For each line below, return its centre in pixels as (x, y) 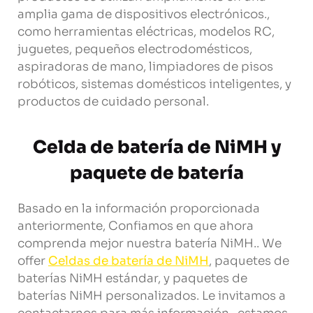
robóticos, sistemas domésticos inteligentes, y (154, 84)
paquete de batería (156, 173)
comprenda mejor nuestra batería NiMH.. (140, 244)
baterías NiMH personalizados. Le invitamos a (152, 296)
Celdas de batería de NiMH (129, 261)
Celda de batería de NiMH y (156, 147)
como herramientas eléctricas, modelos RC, (146, 31)
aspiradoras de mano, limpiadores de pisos (145, 66)
